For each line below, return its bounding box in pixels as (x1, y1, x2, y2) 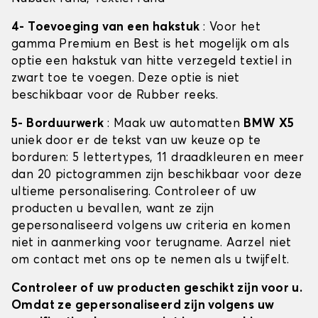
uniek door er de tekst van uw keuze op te (11, 135, 261, 148)
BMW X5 (243, 118, 295, 131)
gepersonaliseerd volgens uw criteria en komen (11, 220, 290, 233)
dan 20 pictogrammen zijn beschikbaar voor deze (11, 169, 302, 182)
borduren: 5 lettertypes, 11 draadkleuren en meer (11, 152, 305, 165)
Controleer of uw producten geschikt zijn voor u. (11, 283, 303, 295)
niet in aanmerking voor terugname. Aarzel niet (11, 237, 292, 250)
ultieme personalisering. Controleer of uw (11, 186, 257, 199)
